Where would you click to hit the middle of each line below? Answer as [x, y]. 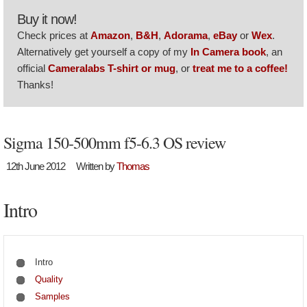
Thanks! [35, 85]
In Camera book [228, 52]
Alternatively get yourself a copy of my [104, 52]
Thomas [133, 166]
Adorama [186, 35]
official [33, 68]
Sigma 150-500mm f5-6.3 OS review [114, 143]
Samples [52, 297]
